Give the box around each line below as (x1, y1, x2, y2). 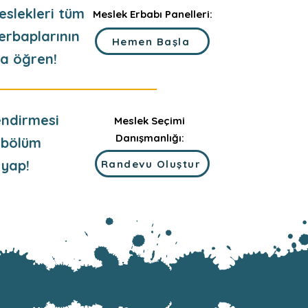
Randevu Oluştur (100, 157, 201, 170)
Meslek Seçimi (114, 114, 185, 127)
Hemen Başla (111, 34, 190, 48)
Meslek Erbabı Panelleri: (92, 8, 212, 21)
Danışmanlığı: (115, 131, 184, 144)
